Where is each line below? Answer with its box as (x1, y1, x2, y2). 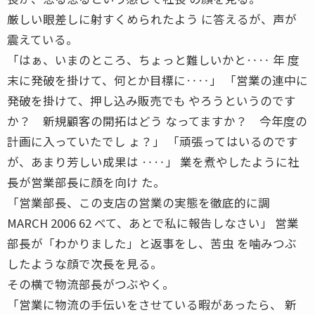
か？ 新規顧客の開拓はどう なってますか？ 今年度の (7, 112, 307, 129)
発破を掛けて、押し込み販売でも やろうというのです (7, 91, 296, 109)
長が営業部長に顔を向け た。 (7, 173, 165, 191)
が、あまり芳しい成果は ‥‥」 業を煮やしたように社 (7, 153, 300, 170)
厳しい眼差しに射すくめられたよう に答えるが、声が (7, 10, 297, 27)
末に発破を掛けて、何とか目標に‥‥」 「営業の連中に (7, 71, 308, 89)
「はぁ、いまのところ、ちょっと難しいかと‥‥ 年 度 (7, 51, 300, 68)
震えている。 (7, 30, 78, 48)
